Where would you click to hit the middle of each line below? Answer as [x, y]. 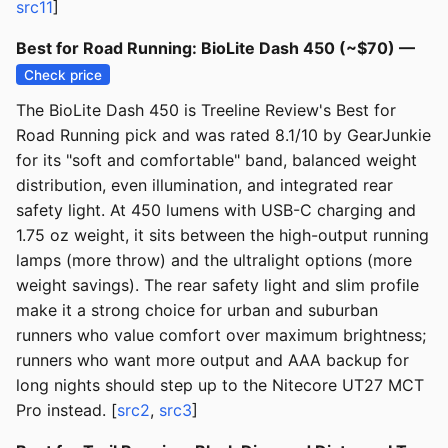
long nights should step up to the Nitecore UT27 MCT [220, 385]
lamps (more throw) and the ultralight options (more [214, 260]
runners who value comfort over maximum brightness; [221, 335]
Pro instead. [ [66, 410]
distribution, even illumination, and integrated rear [204, 185]
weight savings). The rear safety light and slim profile [217, 285]
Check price [63, 74]
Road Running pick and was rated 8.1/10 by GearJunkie [223, 135]
